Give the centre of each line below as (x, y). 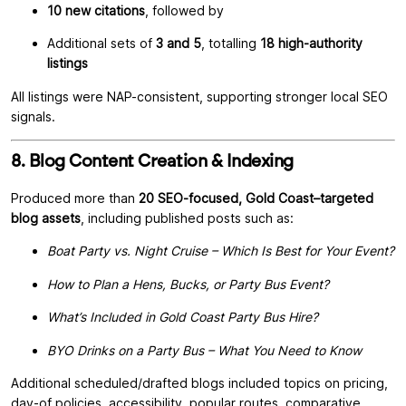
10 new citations (96, 10)
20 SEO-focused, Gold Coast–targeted (256, 198)
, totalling (231, 43)
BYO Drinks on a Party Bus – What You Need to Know (204, 350)
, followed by (184, 10)
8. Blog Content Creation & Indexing (152, 161)
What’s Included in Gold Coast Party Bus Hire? (183, 317)
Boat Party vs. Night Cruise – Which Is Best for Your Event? (221, 251)
